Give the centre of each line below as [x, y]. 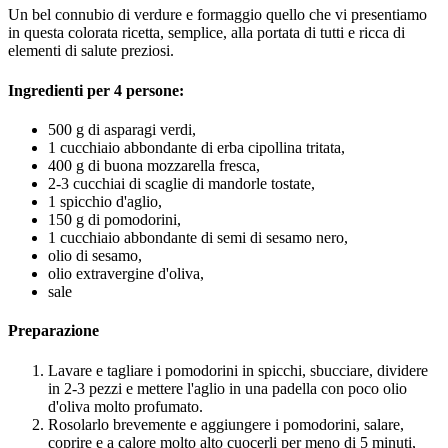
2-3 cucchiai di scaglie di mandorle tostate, [181, 183]
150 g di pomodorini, [114, 219]
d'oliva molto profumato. [125, 406]
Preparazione [53, 331]
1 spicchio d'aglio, [105, 201]
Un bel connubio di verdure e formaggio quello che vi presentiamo [217, 15]
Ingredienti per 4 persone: [96, 90]
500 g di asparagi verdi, [122, 129]
